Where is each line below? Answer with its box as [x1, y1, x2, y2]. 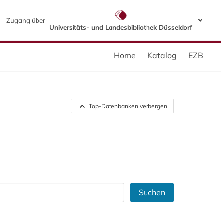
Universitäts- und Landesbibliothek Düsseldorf [49, 23, 192, 32]
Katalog [147, 50, 177, 61]
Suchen [139, 187, 165, 198]
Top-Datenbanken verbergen [89, 102, 167, 110]
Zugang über [6, 16, 45, 25]
